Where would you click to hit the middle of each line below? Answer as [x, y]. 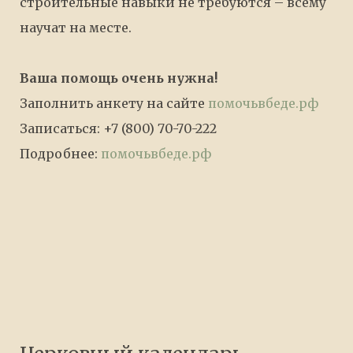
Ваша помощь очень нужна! [119, 78]
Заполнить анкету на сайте [114, 103]
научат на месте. [76, 28]
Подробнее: [60, 154]
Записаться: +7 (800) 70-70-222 [118, 128]
